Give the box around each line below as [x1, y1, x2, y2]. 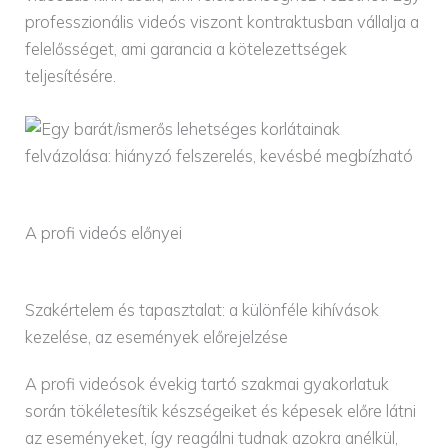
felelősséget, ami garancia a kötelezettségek [25, 39, 348, 60]
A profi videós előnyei [25, 223, 183, 244]
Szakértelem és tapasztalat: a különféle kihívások [25, 300, 380, 321]
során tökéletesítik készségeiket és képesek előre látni [25, 401, 417, 422]
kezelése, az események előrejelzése [25, 327, 289, 348]
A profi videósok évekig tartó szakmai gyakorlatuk [25, 374, 390, 395]
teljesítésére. [25, 66, 117, 87]
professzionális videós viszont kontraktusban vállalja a [25, 12, 420, 33]
